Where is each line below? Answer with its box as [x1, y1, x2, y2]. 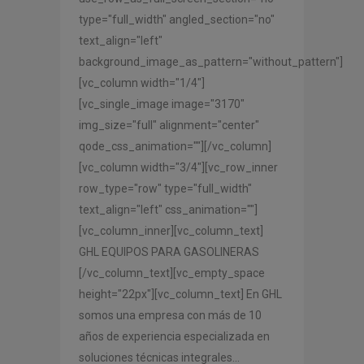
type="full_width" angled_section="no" [79, 12, 275, 26]
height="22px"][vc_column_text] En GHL [79, 287, 282, 301]
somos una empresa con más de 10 [79, 308, 262, 322]
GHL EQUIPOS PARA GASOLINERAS [79, 245, 259, 258]
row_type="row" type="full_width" [79, 181, 252, 195]
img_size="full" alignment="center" [79, 118, 259, 132]
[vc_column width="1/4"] [79, 76, 205, 89]
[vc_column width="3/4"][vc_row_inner [79, 160, 278, 174]
